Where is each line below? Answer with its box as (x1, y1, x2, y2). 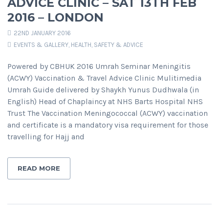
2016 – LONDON (7, 10, 104, 25)
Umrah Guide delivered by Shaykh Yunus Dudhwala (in (7, 85, 199, 95)
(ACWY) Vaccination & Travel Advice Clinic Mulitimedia (7, 73, 201, 83)
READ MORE (18, 164, 60, 173)
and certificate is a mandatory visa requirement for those (7, 120, 208, 130)
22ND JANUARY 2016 (12, 29, 71, 37)
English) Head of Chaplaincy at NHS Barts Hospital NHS (7, 97, 203, 107)
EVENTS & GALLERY (14, 41, 68, 49)
